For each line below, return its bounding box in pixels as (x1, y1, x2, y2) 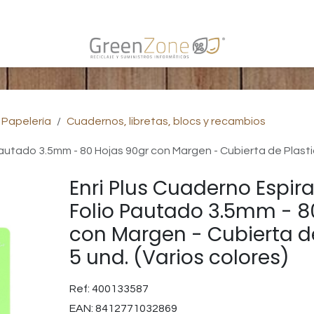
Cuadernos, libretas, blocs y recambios (67, 116, 266, 127)
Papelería (1, 116, 51, 127)
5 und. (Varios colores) (69, 244, 289, 271)
